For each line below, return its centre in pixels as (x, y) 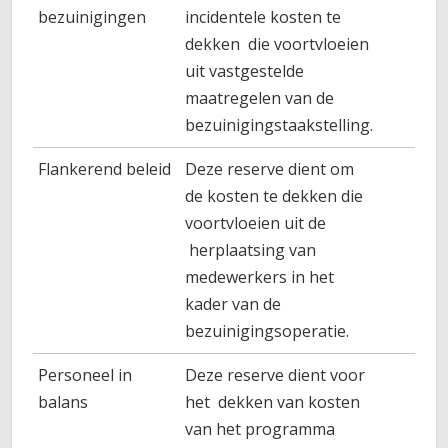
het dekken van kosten (273, 402)
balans (63, 402)
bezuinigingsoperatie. (267, 331)
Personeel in (85, 375)
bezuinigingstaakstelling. (279, 125)
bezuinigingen (92, 17)
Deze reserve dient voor (275, 375)
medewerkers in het (260, 277)
